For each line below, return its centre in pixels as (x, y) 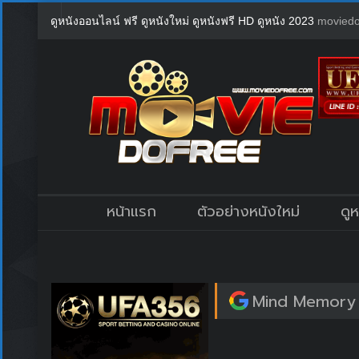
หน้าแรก (131, 211)
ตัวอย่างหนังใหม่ (249, 211)
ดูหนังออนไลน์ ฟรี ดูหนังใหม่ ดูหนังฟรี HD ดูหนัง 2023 (184, 21)
